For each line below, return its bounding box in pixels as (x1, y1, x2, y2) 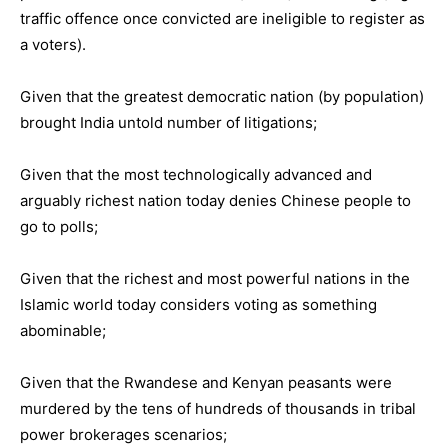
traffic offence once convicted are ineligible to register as (20, 9, 425, 28)
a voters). (20, 35, 86, 54)
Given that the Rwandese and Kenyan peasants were (20, 373, 392, 392)
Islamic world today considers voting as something (20, 295, 377, 314)
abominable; (20, 321, 106, 340)
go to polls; (20, 217, 98, 236)
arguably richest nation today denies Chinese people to (20, 191, 411, 210)
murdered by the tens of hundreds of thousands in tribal (20, 399, 416, 418)
